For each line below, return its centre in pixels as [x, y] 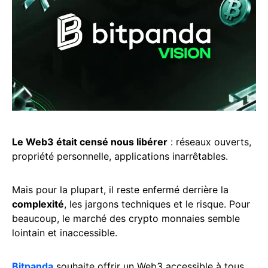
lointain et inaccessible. [65, 233]
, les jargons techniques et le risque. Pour [157, 204]
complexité [38, 204]
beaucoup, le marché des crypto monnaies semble [126, 218]
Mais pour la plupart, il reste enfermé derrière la [120, 190]
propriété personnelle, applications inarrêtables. [120, 156]
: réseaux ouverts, [209, 142]
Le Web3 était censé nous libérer [90, 142]
